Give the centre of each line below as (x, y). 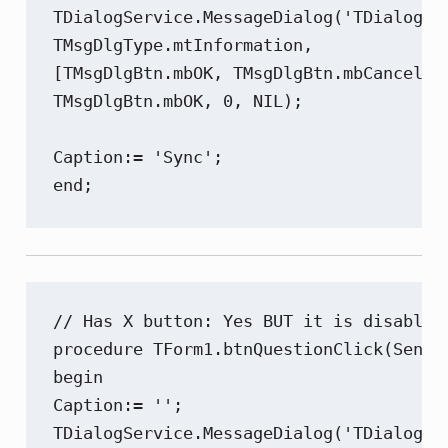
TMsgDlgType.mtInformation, (183, 44)
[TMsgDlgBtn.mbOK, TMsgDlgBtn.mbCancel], (248, 72)
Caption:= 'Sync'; (138, 156)
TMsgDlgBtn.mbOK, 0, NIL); (178, 100)
